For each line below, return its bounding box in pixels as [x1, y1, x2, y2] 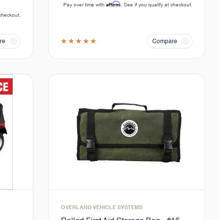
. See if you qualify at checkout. [120, 2, 192, 8]
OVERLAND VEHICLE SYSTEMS [61, 205, 143, 211]
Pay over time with [63, 2, 106, 8]
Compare [152, 39, 177, 45]
